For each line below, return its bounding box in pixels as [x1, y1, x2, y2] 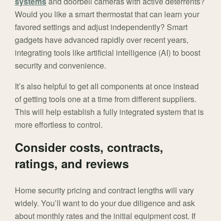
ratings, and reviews [15, 155, 129, 172]
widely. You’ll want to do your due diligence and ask [15, 197, 195, 209]
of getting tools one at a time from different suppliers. [15, 93, 196, 105]
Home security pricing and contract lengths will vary [15, 184, 194, 196]
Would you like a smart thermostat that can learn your [15, 8, 199, 20]
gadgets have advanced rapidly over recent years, [15, 34, 188, 46]
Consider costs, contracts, [15, 139, 163, 156]
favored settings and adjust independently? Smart [15, 21, 187, 33]
